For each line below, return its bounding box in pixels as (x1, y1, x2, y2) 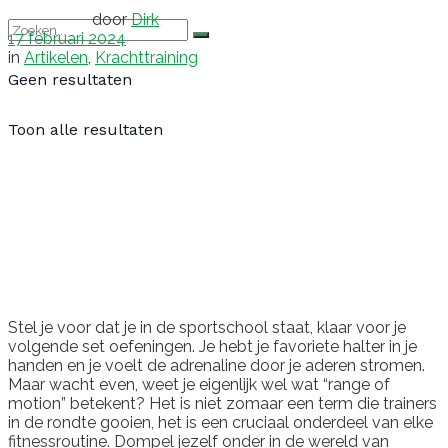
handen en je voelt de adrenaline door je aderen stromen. (8, 355, 425, 375)
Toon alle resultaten (8, 120, 163, 139)
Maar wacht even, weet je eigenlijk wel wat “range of (8, 374, 390, 394)
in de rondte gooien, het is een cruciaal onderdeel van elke (8, 412, 433, 432)
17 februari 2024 (8, 28, 126, 48)
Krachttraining (95, 47, 198, 67)
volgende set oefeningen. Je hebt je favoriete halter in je (8, 336, 417, 356)
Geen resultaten (8, 70, 132, 89)
